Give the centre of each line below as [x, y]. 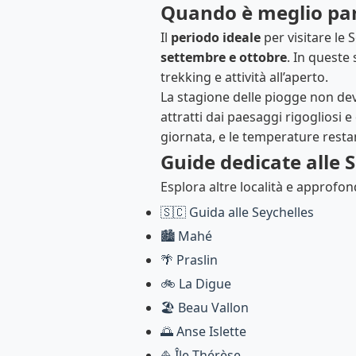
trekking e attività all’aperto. [244, 77]
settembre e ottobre [224, 57]
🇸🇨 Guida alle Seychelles [237, 212]
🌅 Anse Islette [203, 331]
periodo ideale [216, 37]
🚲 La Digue [196, 284]
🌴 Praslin [189, 260]
